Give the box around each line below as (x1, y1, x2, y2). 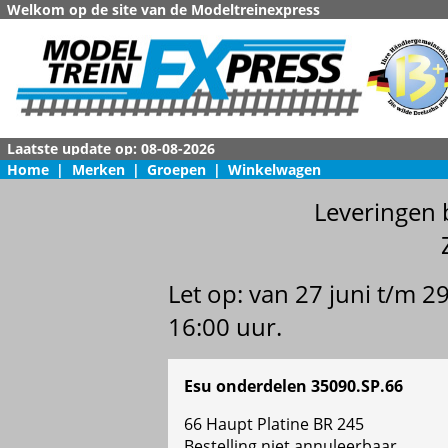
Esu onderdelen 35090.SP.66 (184, 375, 403, 398)
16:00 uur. (168, 310, 282, 344)
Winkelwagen (228, 160, 322, 179)
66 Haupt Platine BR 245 (184, 413, 364, 436)
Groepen (146, 160, 206, 179)
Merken (71, 160, 125, 179)
